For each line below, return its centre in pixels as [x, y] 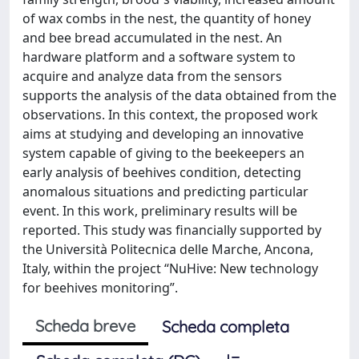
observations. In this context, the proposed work [170, 114]
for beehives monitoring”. [100, 287]
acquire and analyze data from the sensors [152, 76]
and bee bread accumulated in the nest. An [152, 37]
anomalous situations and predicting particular [165, 191]
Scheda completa [226, 326]
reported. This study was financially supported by [172, 230]
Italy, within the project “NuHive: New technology [170, 268]
